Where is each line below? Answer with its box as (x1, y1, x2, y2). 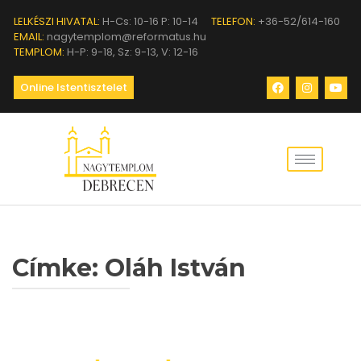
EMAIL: (14, 29, 44, 44)
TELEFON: (211, 14, 255, 29)
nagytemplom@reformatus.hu (44, 29, 206, 44)
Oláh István (105, 253, 246, 283)
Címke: (12, 253, 105, 283)
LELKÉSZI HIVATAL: (14, 14, 100, 29)
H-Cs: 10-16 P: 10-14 (100, 14, 198, 29)
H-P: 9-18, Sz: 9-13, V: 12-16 (64, 44, 198, 60)
